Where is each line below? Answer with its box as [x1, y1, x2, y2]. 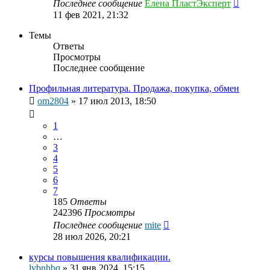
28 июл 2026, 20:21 [53, 231, 131, 242]
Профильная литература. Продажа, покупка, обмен [29, 83, 239, 94]
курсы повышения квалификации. [29, 252, 171, 263]
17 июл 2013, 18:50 [78, 96, 156, 107]
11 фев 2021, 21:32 [53, 10, 128, 20]
